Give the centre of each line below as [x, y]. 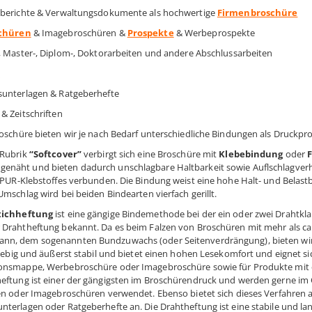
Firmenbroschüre [257, 13]
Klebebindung [251, 154]
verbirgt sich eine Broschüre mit [150, 154]
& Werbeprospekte [214, 33]
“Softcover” [55, 154]
